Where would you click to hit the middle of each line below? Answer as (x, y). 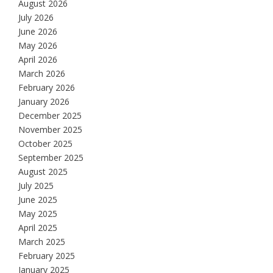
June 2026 (38, 31)
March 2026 (42, 73)
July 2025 (36, 185)
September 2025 (51, 157)
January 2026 (44, 101)
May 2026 (38, 45)
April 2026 (38, 59)
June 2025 (38, 199)
